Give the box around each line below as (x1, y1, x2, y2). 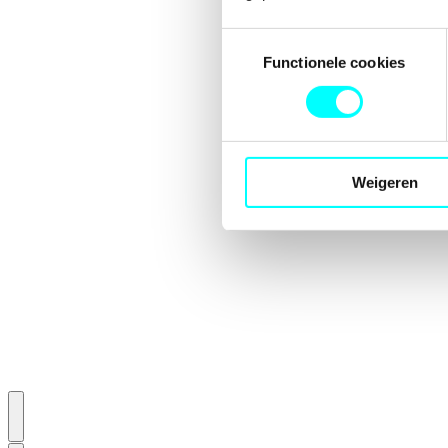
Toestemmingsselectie (221, 30, 369, 48)
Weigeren (351, 173, 418, 191)
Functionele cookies (263, 53, 405, 71)
